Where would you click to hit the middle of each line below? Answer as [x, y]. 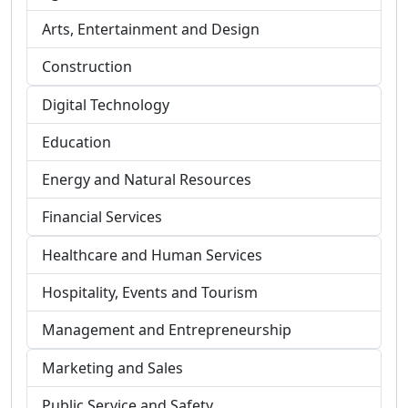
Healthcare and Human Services [152, 255]
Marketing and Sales [112, 367]
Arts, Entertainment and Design [151, 29]
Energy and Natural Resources [147, 179]
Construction [87, 66]
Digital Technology [106, 104]
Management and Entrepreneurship [167, 329]
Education [76, 142]
